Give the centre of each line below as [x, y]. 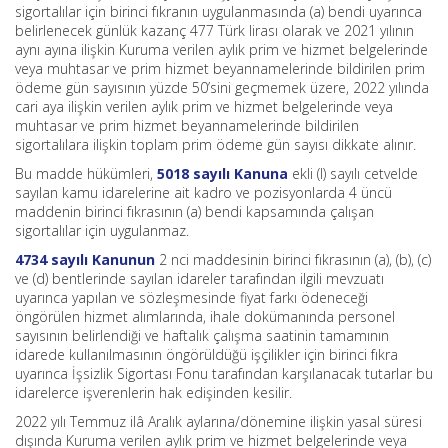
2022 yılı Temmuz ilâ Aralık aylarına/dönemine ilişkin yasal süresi [218, 421]
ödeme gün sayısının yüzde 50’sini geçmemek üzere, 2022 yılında [222, 87]
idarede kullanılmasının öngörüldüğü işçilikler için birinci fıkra [206, 354]
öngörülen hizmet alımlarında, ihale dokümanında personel [205, 316]
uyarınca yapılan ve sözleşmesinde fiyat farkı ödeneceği [191, 297]
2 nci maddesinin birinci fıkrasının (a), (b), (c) [293, 259]
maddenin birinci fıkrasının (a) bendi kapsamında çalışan [194, 211]
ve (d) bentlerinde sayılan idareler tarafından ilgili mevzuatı [199, 278]
